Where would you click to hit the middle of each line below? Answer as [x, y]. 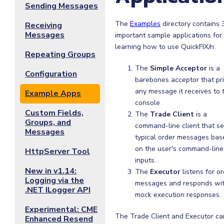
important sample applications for [168, 35]
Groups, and [48, 122]
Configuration [51, 74]
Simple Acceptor [178, 68]
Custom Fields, [54, 113]
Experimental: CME [61, 209]
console [147, 103]
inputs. [145, 160]
